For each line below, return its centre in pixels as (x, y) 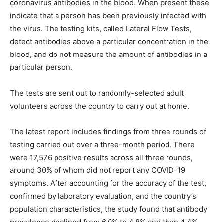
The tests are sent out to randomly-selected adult (97, 93)
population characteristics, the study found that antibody (109, 209)
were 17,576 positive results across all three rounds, (101, 158)
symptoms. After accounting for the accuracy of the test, (108, 183)
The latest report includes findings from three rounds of (108, 132)
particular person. (41, 67)
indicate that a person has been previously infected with (108, 16)
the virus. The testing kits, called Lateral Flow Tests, (101, 29)
